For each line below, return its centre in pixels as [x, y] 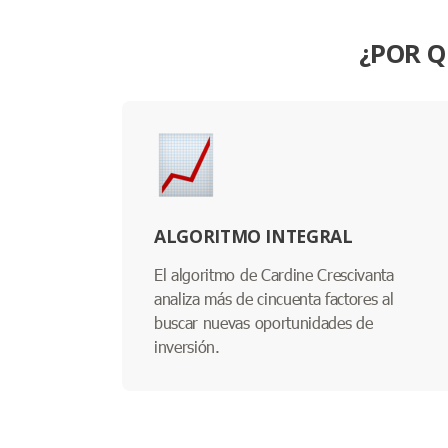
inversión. [187, 346]
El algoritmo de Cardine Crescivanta [274, 274]
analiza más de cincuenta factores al [274, 298]
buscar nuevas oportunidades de [263, 322]
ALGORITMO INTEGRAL [253, 235]
